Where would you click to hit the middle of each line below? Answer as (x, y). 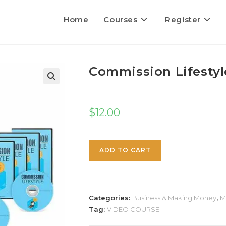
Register (183, 19)
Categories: (110, 198)
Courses (121, 19)
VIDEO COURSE (133, 209)
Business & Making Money (174, 198)
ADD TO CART (125, 150)
